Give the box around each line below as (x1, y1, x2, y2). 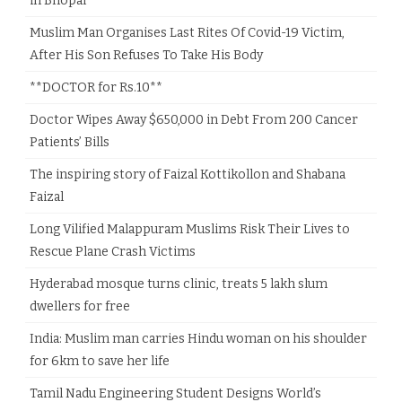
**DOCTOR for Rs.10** (30, 80, 162, 96)
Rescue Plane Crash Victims (30, 244, 196, 260)
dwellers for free (30, 299, 130, 315)
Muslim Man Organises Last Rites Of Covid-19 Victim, (30, 25, 345, 41)
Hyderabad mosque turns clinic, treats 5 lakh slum (30, 276, 328, 293)
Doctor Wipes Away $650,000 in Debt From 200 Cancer (30, 112, 358, 128)
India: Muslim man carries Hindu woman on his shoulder (30, 331, 367, 347)
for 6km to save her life (30, 354, 170, 370)
